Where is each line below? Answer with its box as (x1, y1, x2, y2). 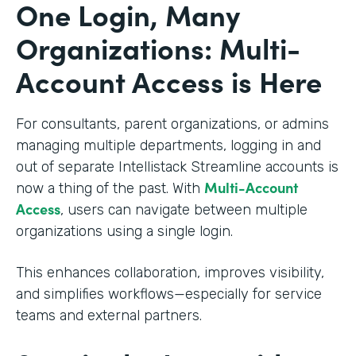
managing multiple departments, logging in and (16, 136, 321, 154)
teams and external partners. (16, 306, 202, 324)
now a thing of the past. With (16, 179, 204, 197)
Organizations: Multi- (16, 26, 300, 68)
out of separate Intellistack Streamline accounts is (16, 157, 339, 176)
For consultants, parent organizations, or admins (16, 114, 329, 133)
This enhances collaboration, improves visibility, (16, 263, 324, 281)
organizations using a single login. (16, 222, 233, 240)
